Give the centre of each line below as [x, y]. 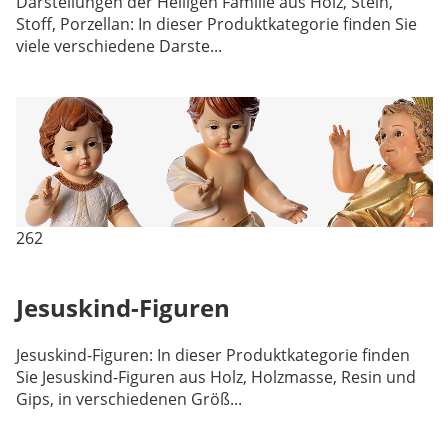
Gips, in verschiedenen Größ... [128, 398]
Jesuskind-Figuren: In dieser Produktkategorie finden [212, 354]
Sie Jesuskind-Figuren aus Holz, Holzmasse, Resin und [215, 376]
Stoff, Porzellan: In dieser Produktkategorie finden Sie [216, 24]
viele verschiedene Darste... [118, 46]
